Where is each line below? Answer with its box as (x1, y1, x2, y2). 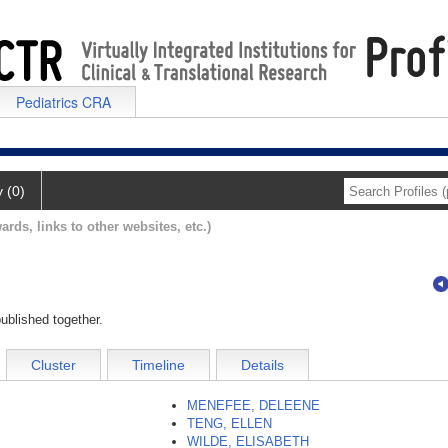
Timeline (132, 357, 185, 374)
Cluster (31, 357, 76, 374)
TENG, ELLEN (187, 416, 272, 432)
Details (241, 357, 284, 374)
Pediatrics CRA (16, 92, 111, 112)
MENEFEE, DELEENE (187, 398, 320, 414)
